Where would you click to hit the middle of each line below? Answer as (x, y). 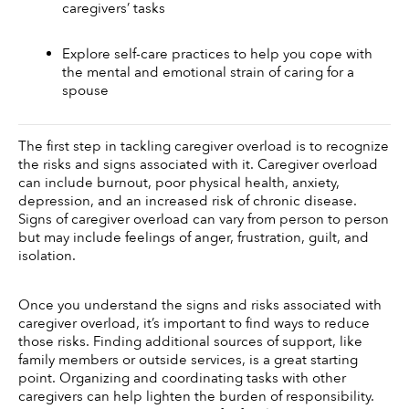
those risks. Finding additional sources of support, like (190, 342)
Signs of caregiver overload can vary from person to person (204, 220)
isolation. (47, 256)
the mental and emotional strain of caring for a (208, 72)
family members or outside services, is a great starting (188, 360)
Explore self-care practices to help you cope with (217, 53)
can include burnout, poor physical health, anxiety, (179, 183)
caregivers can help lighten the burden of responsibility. (196, 397)
